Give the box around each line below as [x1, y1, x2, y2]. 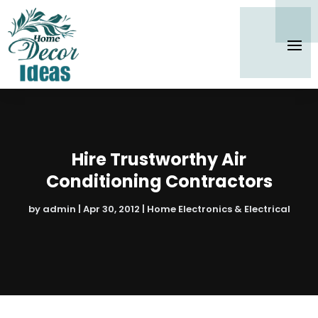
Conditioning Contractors [45, 169, 273, 193]
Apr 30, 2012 [82, 202, 140, 216]
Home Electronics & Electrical [146, 202, 290, 216]
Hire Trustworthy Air [72, 147, 246, 171]
